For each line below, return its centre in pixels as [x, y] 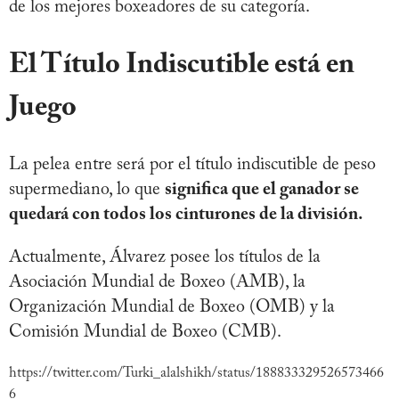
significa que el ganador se [262, 190]
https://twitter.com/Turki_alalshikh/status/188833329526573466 [196, 374]
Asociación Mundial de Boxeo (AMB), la [157, 283]
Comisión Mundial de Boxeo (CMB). [147, 333]
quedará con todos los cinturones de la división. [188, 215]
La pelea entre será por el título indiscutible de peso [192, 165]
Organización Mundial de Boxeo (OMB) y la [172, 308]
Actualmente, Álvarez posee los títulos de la [165, 258]
